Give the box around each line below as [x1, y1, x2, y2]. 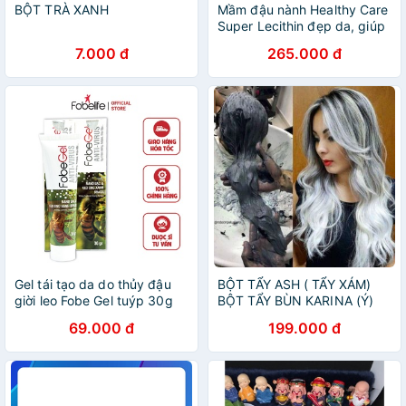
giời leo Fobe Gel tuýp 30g [14, 293, 173, 308]
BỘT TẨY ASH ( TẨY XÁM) [217, 276, 372, 292]
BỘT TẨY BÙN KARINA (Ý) [217, 293, 374, 308]
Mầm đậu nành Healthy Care [217, 2, 389, 17]
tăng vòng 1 [217, 34, 290, 50]
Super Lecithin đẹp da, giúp [217, 18, 385, 34]
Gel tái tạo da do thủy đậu [14, 276, 171, 292]
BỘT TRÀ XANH [14, 2, 110, 17]
